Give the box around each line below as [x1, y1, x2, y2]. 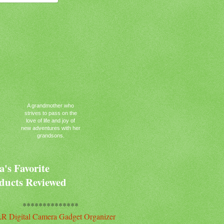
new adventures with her [20, 125, 80, 131]
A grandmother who [27, 102, 74, 109]
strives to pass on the [24, 110, 77, 116]
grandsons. [36, 132, 64, 139]
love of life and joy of [26, 117, 75, 124]
